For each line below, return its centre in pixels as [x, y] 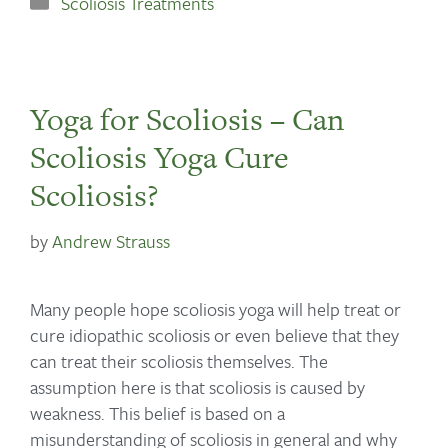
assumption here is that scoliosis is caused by [197, 387]
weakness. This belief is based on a [157, 413]
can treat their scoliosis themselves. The [179, 361]
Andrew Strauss [111, 240]
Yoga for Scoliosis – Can [187, 119]
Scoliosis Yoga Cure [159, 157]
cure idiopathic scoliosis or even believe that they [214, 335]
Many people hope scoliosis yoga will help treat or [215, 309]
